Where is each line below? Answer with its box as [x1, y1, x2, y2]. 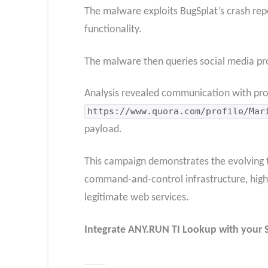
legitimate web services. [84, 192, 189, 204]
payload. [84, 124, 122, 136]
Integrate [84, 224, 128, 236]
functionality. [84, 24, 142, 36]
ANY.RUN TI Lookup [127, 224, 217, 236]
